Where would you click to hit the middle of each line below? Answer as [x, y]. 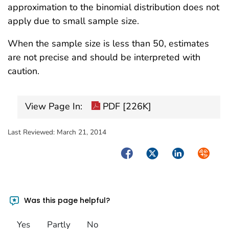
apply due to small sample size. [73, 21]
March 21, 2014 [82, 132]
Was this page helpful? [66, 200]
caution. [24, 71]
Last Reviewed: [32, 132]
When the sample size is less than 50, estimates [108, 43]
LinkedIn [187, 153]
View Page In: [54, 107]
